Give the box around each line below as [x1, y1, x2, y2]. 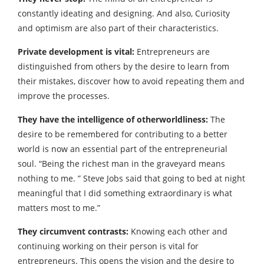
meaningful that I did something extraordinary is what [18, 187, 232, 199]
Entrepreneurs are [134, 46, 210, 57]
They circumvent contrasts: [18, 226, 128, 237]
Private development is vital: [18, 46, 134, 57]
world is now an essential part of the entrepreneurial [18, 143, 227, 154]
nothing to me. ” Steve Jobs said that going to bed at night [18, 173, 245, 184]
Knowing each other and [128, 226, 227, 237]
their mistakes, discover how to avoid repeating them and [18, 75, 245, 87]
